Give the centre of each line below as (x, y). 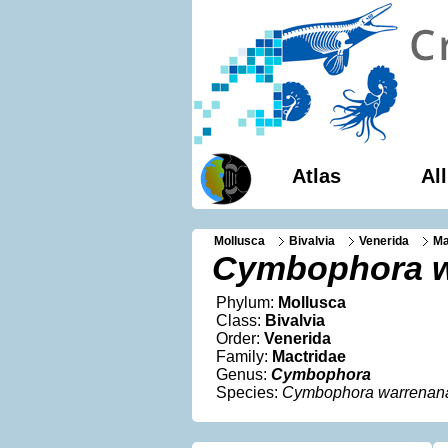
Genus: (243, 374)
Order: (240, 338)
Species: (249, 392)
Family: (244, 356)
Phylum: (247, 302)
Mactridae (309, 356)
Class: (240, 320)
